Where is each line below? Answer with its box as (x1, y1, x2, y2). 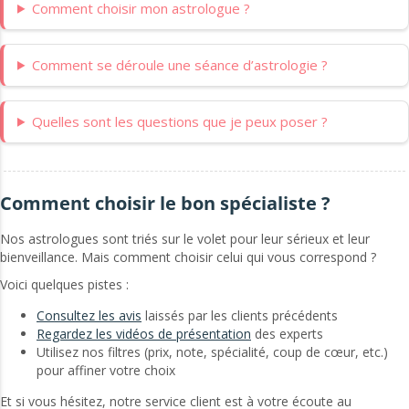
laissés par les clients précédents (142, 307, 338, 325)
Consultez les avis (37, 307, 142, 325)
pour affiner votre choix (37, 362, 175, 380)
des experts (251, 325, 323, 343)
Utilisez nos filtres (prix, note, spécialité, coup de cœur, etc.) (37, 343, 388, 362)
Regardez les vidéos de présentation (37, 325, 251, 343)
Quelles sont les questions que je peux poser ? (31, 111, 328, 131)
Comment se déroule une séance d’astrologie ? (31, 55, 328, 74)
